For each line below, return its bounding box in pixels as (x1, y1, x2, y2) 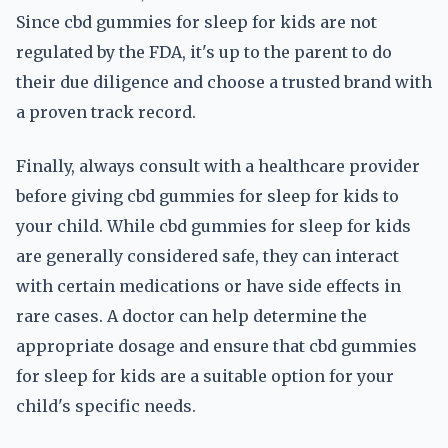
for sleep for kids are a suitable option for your (16, 366, 394, 386)
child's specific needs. (16, 396, 196, 416)
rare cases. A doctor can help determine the (16, 306, 367, 326)
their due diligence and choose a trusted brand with (16, 72, 432, 92)
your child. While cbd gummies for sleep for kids (16, 216, 411, 236)
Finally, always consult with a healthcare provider (16, 156, 420, 176)
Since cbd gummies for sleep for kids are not (16, 12, 377, 32)
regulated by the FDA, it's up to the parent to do (16, 42, 392, 62)
